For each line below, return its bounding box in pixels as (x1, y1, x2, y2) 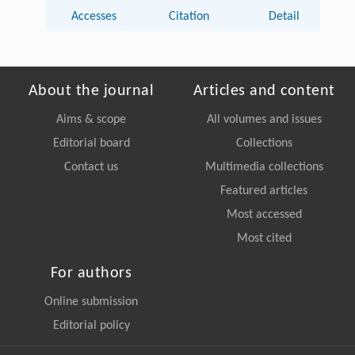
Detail (269, 10, 300, 23)
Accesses (71, 10, 116, 23)
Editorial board (52, 136, 130, 150)
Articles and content (193, 82, 335, 99)
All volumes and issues (206, 113, 322, 126)
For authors (50, 265, 132, 281)
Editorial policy (52, 319, 130, 332)
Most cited (236, 231, 292, 245)
